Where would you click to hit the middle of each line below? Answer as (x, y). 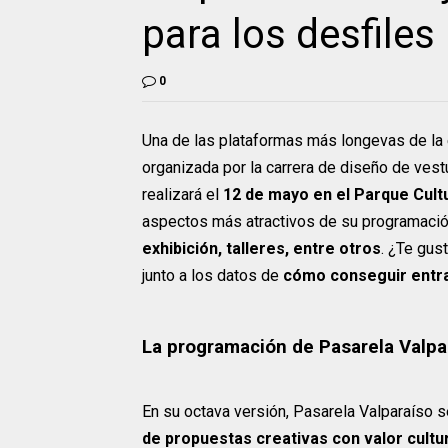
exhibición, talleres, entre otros (261, 248)
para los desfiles (288, 34)
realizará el (182, 194)
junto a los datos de (212, 275)
